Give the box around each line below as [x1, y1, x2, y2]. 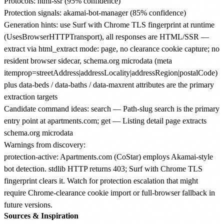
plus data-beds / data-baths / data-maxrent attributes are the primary [4, 80, 214, 89]
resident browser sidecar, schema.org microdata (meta [4, 56, 172, 65]
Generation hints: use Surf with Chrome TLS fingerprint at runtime [4, 20, 214, 29]
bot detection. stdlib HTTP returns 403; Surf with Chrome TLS [4, 164, 202, 173]
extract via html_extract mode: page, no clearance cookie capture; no [4, 44, 219, 53]
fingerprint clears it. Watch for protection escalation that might [4, 176, 198, 185]
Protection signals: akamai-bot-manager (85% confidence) [4, 8, 186, 17]
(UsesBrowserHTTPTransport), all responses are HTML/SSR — [4, 32, 209, 41]
